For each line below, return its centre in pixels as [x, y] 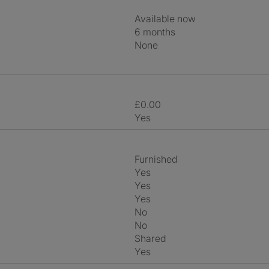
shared [153, 238]
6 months [158, 32]
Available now [168, 19]
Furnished [158, 159]
